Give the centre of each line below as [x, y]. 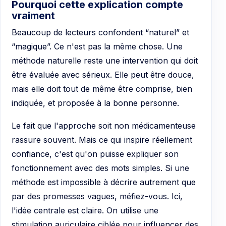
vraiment [33, 15]
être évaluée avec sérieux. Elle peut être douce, [103, 74]
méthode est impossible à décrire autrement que [104, 182]
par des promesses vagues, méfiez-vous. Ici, [97, 196]
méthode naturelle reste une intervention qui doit [105, 60]
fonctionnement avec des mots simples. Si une [100, 168]
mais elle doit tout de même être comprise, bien [102, 89]
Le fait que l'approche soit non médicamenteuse [104, 126]
